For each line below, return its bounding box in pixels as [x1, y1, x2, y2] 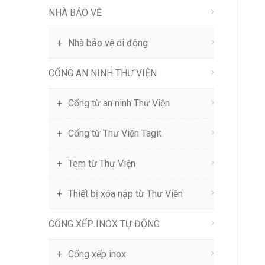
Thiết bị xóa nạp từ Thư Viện [68, 188, 183, 199]
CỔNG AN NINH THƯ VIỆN [49, 67, 157, 79]
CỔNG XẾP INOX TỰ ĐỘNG [49, 218, 160, 230]
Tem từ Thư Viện [68, 158, 135, 169]
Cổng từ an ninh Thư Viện [68, 98, 170, 109]
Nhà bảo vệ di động [68, 37, 148, 49]
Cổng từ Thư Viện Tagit [68, 128, 161, 139]
